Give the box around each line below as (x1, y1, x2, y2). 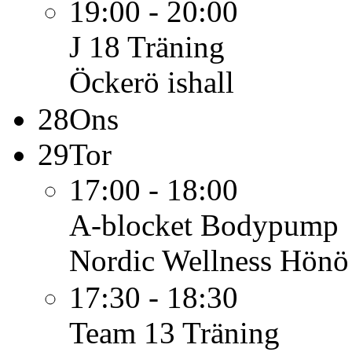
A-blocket (69, 208, 192, 242)
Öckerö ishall (69, 65, 234, 99)
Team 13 (69, 316, 175, 350)
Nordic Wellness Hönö (69, 244, 349, 277)
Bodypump (200, 208, 339, 242)
